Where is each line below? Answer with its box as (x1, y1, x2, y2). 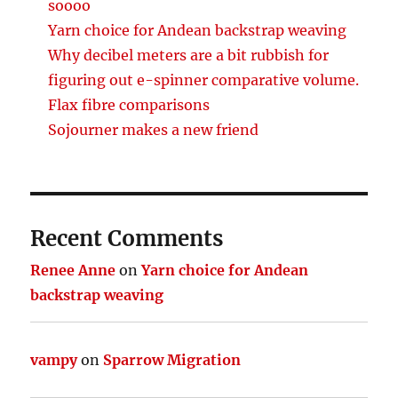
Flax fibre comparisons (48, 95, 211, 114)
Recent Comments (30, 224, 224, 252)
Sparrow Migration (103, 350, 242, 369)
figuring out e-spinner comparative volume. (48, 70, 360, 89)
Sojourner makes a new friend (48, 120, 259, 139)
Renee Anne (30, 260, 116, 279)
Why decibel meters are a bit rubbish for (48, 45, 330, 64)
